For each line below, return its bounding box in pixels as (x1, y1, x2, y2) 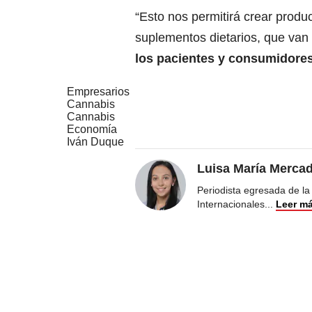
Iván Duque (67, 136, 124, 148)
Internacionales (197, 198, 265, 210)
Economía (67, 123, 117, 136)
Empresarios (67, 86, 130, 98)
